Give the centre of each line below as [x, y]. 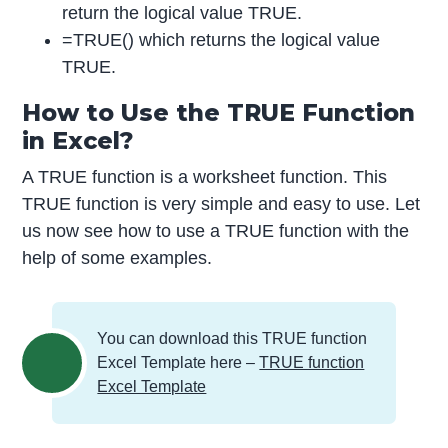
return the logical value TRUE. [182, 12]
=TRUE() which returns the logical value [221, 39]
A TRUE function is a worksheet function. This [205, 176]
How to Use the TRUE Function [219, 112]
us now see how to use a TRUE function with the [216, 230]
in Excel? [78, 140]
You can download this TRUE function [232, 338]
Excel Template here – [178, 362]
